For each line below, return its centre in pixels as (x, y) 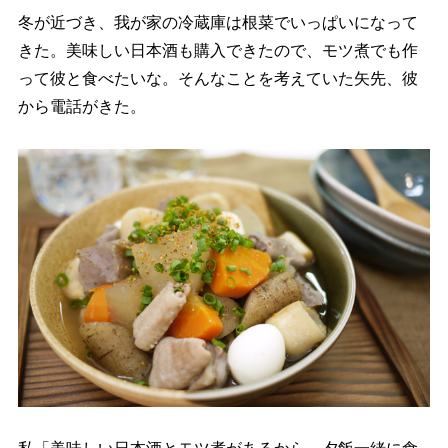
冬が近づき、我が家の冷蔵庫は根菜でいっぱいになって (217, 22)
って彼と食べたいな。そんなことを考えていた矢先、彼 (217, 78)
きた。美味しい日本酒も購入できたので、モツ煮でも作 (217, 50)
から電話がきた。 (81, 106)
